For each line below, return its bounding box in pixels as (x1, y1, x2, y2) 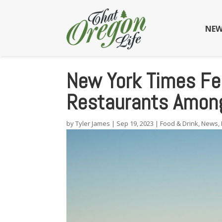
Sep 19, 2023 (116, 119, 154, 128)
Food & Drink (160, 119, 199, 128)
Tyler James (75, 119, 111, 128)
